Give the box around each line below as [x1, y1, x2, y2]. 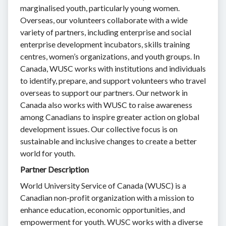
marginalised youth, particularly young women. [20, 3, 180, 13]
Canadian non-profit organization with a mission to [20, 193, 194, 203]
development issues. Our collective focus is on [20, 124, 178, 134]
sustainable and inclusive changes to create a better [20, 136, 197, 146]
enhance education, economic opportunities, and [20, 205, 185, 215]
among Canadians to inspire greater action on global [20, 112, 199, 122]
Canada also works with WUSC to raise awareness [20, 100, 192, 110]
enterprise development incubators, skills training [20, 39, 190, 49]
